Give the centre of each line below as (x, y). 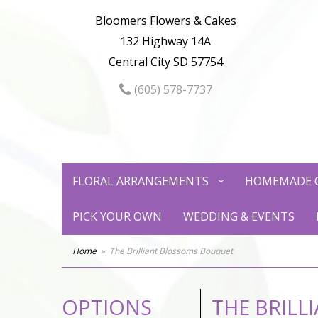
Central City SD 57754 (165, 62)
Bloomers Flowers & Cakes (165, 21)
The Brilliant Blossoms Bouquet (171, 251)
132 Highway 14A (166, 41)
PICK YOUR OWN (117, 216)
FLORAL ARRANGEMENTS (141, 181)
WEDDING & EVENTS (239, 216)
